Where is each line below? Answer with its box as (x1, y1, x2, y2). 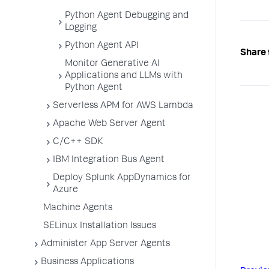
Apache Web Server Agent (53, 119, 166, 129)
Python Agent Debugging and (65, 11, 189, 21)
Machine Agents (43, 204, 112, 213)
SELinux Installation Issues (43, 222, 156, 231)
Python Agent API (65, 41, 139, 51)
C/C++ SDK (53, 138, 103, 147)
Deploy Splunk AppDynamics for (53, 174, 191, 183)
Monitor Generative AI (65, 59, 160, 69)
